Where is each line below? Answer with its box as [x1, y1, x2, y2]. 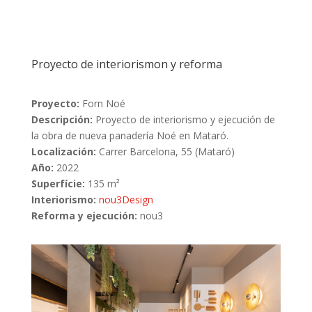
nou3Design [98, 192, 153, 206]
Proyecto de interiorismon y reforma [31, 56, 222, 72]
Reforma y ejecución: [31, 208, 137, 222]
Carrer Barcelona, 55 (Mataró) [95, 144, 235, 158]
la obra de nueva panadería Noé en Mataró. [31, 128, 228, 142]
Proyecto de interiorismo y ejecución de [92, 112, 275, 126]
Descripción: [31, 112, 93, 126]
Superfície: [31, 176, 85, 190]
